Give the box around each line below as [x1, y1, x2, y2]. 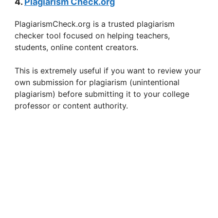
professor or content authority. [15, 101, 128, 111]
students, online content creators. [15, 42, 138, 53]
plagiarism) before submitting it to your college [15, 89, 189, 99]
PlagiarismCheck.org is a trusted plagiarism [15, 19, 175, 29]
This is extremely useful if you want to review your [15, 66, 201, 76]
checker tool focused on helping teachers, [15, 31, 170, 41]
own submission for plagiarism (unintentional [15, 77, 180, 88]
